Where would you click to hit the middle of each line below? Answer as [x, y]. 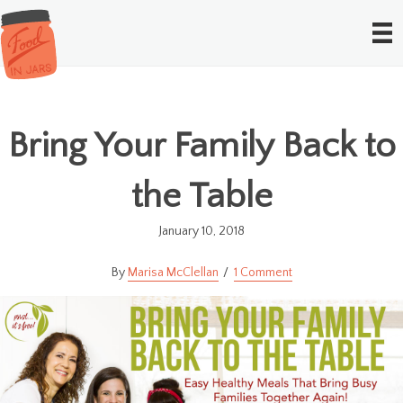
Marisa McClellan [173, 272]
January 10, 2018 [201, 231]
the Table [201, 196]
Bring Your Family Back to [201, 145]
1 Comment [263, 272]
